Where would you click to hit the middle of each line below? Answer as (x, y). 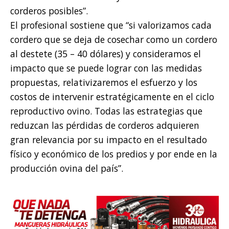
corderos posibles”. (49, 11)
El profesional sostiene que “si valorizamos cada (111, 25)
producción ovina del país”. (67, 168)
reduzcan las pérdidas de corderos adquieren (105, 125)
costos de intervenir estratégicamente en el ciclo (112, 97)
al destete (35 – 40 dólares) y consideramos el (106, 54)
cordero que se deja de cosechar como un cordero (114, 40)
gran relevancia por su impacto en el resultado (109, 140)
